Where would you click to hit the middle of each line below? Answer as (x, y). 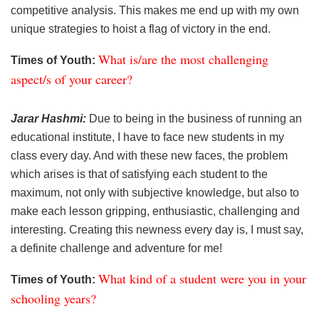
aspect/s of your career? (72, 79)
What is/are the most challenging (183, 59)
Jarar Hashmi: (50, 118)
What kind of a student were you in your (202, 278)
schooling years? (53, 298)
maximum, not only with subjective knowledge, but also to (155, 192)
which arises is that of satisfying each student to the (139, 174)
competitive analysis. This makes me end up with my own (155, 10)
